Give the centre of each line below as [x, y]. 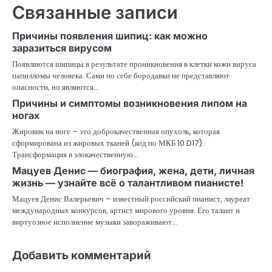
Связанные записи [95, 13]
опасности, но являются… [56, 87]
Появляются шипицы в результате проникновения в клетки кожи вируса [134, 64]
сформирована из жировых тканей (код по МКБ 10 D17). [108, 143]
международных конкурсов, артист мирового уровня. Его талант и [126, 211]
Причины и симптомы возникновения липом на [130, 104]
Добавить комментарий [82, 256]
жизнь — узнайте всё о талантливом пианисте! [128, 183]
